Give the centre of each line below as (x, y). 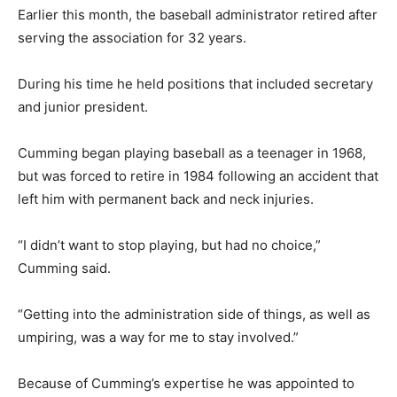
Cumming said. (64, 268)
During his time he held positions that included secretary (195, 84)
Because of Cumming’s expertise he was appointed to (186, 383)
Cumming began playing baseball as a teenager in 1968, (192, 153)
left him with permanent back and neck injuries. (166, 199)
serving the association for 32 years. (132, 38)
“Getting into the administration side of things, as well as (194, 314)
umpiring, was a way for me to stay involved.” (158, 337)
